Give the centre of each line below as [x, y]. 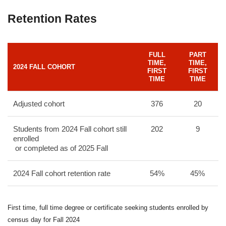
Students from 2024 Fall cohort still [70, 129]
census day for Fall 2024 [44, 220]
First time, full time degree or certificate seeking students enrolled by [108, 208]
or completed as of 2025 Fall [61, 148]
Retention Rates [52, 19]
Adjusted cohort [39, 104]
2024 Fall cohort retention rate [62, 173]
